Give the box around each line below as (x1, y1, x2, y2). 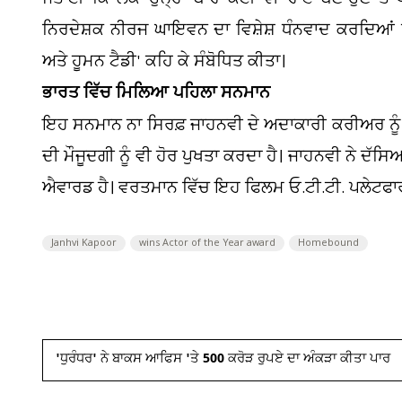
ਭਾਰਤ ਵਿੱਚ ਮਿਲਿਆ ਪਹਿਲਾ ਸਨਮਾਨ (42, 81, 270, 109)
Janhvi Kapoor (51, 236, 117, 250)
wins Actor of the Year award (139, 236, 275, 250)
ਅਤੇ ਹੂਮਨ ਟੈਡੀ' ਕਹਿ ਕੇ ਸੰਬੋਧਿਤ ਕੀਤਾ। (42, 50, 285, 74)
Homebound (298, 236, 359, 250)
